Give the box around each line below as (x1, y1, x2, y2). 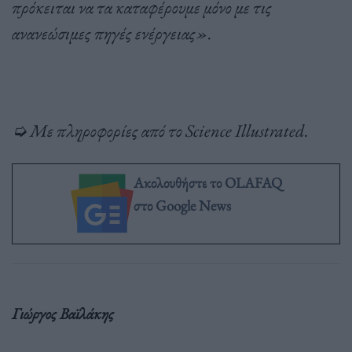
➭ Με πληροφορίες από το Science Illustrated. (12, 118, 312, 142)
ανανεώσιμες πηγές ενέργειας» (12, 20, 208, 45)
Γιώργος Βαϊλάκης (12, 302, 114, 324)
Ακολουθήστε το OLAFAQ (133, 172, 282, 192)
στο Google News (133, 195, 231, 215)
